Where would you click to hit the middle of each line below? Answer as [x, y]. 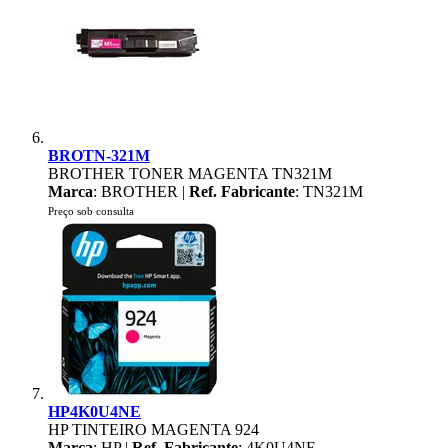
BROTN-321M [99, 155]
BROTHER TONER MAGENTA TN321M [190, 173]
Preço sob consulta [91, 211]
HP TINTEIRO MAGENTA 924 [153, 429]
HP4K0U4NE [94, 411]
